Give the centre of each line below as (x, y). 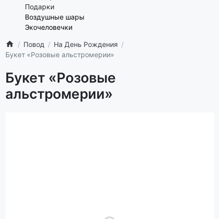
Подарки (39, 6)
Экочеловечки (48, 27)
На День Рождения (86, 44)
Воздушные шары (55, 17)
